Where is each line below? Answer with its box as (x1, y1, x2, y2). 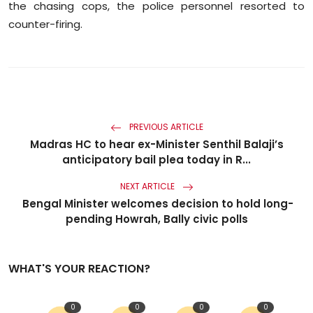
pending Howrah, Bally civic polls (65, 212, 248, 227)
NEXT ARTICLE (119, 180, 177, 193)
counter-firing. (8, 17, 82, 32)
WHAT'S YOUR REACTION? (8, 261, 150, 277)
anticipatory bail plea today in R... (62, 152, 251, 168)
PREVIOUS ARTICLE (126, 121, 203, 133)
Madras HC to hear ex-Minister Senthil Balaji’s (29, 137, 284, 152)
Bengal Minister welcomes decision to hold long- (20, 196, 293, 212)
